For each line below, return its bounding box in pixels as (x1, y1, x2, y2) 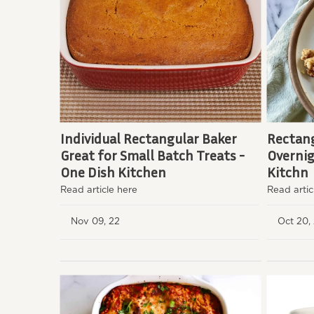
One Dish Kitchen (60, 163, 166, 180)
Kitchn (266, 163, 308, 180)
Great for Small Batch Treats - (60, 146, 245, 163)
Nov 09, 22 (71, 217, 125, 226)
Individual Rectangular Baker (60, 129, 237, 146)
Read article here (60, 185, 137, 195)
